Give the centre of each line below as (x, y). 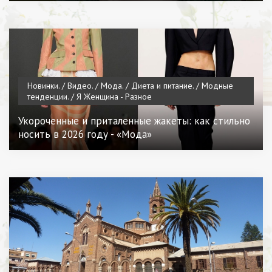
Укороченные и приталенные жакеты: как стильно (134, 121)
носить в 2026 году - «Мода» (85, 134)
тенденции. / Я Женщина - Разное (90, 97)
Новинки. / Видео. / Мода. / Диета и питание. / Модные (130, 86)
